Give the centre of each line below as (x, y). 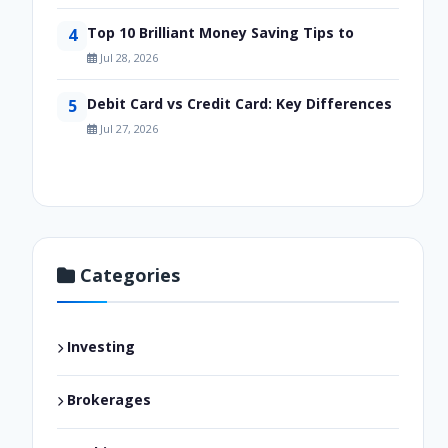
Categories (127, 274)
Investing (99, 346)
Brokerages (107, 399)
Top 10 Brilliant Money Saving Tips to (220, 32)
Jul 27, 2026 (127, 128)
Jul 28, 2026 (127, 57)
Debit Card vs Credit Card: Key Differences (239, 103)
